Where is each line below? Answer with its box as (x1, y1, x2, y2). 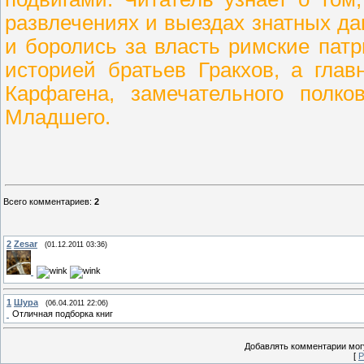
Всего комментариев (3, 197, 89, 207)
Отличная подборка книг (12, 308, 113, 318)
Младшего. (5, 105, 110, 128)
